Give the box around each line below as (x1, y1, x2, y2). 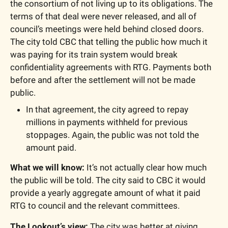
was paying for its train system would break (10, 49, 178, 60)
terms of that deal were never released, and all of (10, 11, 196, 22)
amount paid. (26, 142, 76, 153)
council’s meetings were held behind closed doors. (10, 24, 204, 35)
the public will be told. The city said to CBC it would (10, 175, 206, 186)
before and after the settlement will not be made (10, 75, 195, 85)
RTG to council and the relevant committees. (10, 201, 180, 211)
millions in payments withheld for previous (26, 117, 188, 128)
